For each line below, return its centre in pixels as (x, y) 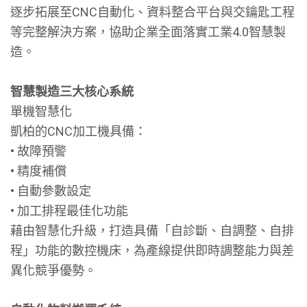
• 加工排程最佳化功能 (69, 211)
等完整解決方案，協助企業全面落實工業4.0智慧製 (148, 32)
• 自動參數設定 (51, 191)
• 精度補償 (38, 171)
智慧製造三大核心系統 (72, 91)
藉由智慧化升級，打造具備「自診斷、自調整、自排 (152, 231)
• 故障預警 (38, 151)
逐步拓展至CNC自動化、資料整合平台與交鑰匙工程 (152, 12)
